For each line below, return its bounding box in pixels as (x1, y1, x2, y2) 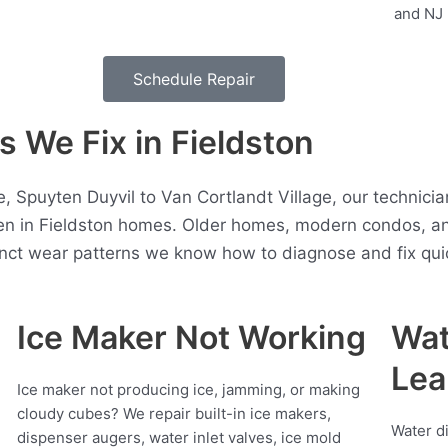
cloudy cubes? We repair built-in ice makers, (17, 404, 332, 424)
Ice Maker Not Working (17, 318, 367, 358)
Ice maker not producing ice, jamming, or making (17, 380, 361, 400)
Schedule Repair (133, 69, 255, 90)
